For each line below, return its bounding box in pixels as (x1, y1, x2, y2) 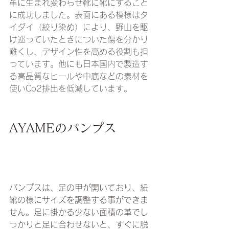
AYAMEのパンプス (9, 122, 116, 134)
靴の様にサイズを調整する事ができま (9, 195, 148, 204)
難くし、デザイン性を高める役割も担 (9, 48, 148, 56)
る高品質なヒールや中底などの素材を (9, 72, 148, 81)
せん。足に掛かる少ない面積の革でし (9, 208, 148, 216)
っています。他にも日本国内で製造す (9, 60, 148, 68)
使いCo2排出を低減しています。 (9, 84, 132, 93)
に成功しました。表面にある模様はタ (9, 11, 148, 19)
